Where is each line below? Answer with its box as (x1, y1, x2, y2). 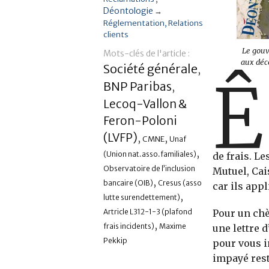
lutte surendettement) (103, 193, 180, 202)
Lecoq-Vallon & (103, 97, 187, 112)
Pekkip (103, 236, 127, 246)
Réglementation (103, 18, 165, 28)
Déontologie (103, 5, 153, 17)
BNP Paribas (103, 79, 172, 94)
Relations (168, 18, 203, 28)
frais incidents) (103, 222, 154, 231)
